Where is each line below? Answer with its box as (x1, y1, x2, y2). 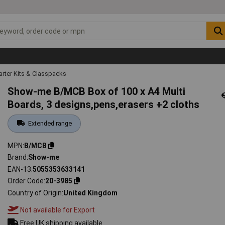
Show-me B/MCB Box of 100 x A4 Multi (8, 85, 186, 97)
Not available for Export (19, 205, 95, 214)
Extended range (28, 119, 72, 127)
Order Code (8, 177, 44, 185)
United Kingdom (63, 188, 118, 197)
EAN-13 (8, 165, 32, 173)
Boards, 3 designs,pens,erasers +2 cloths (8, 98, 200, 110)
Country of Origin (8, 188, 62, 197)
